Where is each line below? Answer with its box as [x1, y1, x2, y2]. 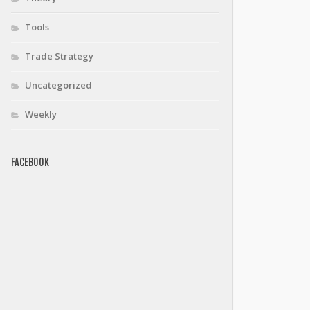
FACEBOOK [11, 156, 49, 168]
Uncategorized [25, 79, 92, 91]
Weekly [25, 108, 57, 120]
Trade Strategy [25, 50, 93, 62]
